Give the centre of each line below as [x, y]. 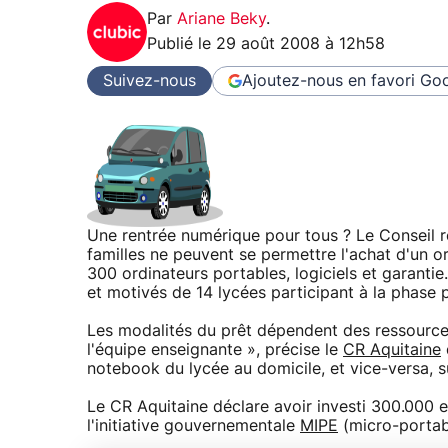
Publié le [181, 44]
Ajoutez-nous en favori [328, 80]
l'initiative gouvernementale [193, 426]
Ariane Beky [221, 19]
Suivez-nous [149, 80]
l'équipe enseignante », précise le [215, 350]
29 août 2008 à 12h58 [300, 44]
